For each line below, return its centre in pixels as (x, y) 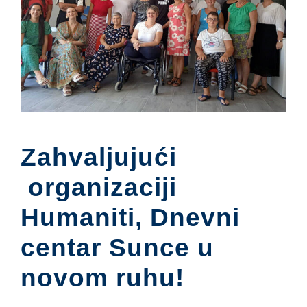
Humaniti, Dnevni (130, 217)
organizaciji (99, 187)
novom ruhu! (102, 278)
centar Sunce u (117, 247)
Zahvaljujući (99, 157)
